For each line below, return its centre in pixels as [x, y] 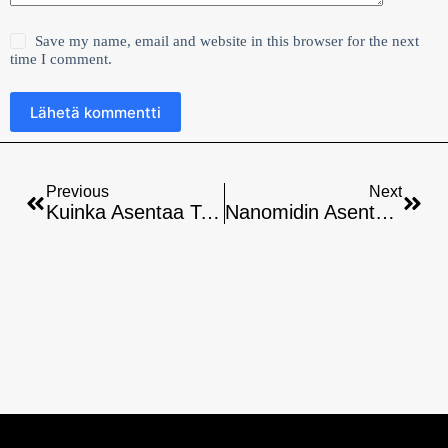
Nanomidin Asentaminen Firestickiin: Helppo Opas [384, 212]
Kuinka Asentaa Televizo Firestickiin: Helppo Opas [210, 212]
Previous [77, 192]
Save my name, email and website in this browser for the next [227, 41]
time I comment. [61, 59]
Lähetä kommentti [95, 112]
